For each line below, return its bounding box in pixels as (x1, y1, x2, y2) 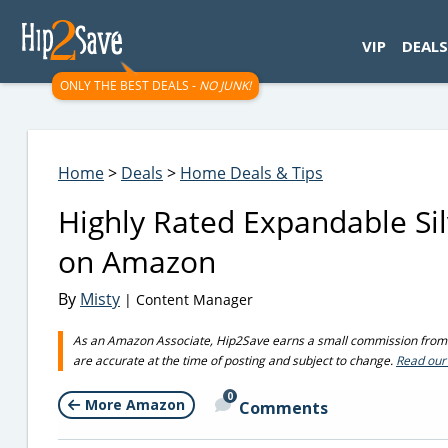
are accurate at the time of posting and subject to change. (73, 352, 396, 369)
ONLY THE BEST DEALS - (60, 77, 199, 94)
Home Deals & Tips (180, 162, 323, 184)
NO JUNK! (199, 77, 251, 94)
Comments (239, 397, 328, 419)
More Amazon (85, 395, 185, 414)
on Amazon (58, 241, 216, 282)
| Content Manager (120, 290, 253, 309)
